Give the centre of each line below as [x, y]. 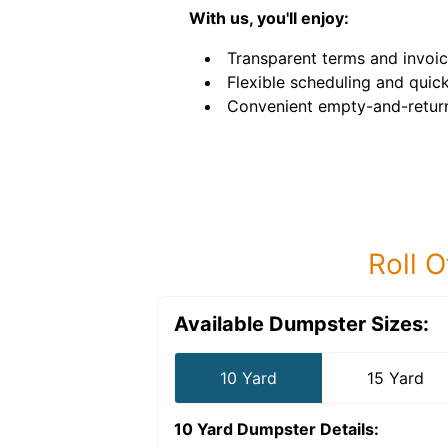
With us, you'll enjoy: [269, 18]
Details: [347, 429]
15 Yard [396, 378]
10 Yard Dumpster [245, 429]
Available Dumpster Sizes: [301, 324]
